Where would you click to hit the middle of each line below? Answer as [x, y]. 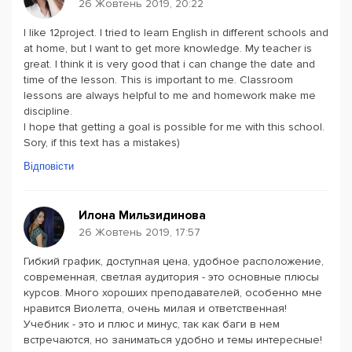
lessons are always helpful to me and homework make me [170, 95]
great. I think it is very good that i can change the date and [169, 64]
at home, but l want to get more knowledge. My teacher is [168, 48]
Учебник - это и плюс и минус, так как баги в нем [152, 324]
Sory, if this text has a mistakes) [102, 143]
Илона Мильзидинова [142, 215]
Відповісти [49, 166]
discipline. [48, 111]
